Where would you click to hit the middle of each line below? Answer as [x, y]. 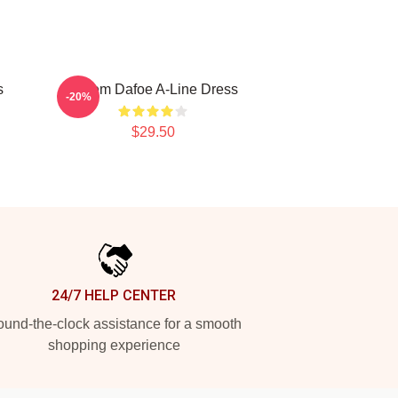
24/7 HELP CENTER [114, 295]
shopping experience [114, 345]
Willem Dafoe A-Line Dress [153, 89]
